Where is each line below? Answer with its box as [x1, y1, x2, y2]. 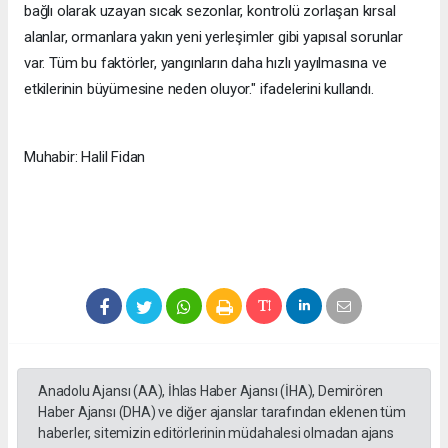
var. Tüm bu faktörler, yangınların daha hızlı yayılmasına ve [24, 53, 387, 72]
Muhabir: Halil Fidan [24, 147, 146, 166]
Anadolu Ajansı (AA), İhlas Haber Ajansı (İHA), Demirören [38, 382, 384, 399]
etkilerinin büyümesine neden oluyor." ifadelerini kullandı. [24, 79, 374, 98]
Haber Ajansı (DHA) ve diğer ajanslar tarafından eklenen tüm [38, 403, 406, 420]
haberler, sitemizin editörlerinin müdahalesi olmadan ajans [38, 424, 394, 441]
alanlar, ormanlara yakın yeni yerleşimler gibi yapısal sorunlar [24, 27, 403, 46]
